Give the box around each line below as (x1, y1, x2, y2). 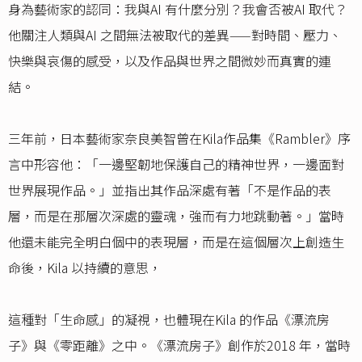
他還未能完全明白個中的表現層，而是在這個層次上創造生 (8, 232, 344, 252)
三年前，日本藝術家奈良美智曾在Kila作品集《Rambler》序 (8, 128, 351, 149)
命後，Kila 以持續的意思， (8, 258, 162, 278)
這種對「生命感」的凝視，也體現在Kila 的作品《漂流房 (8, 309, 330, 330)
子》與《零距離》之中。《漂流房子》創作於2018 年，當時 (8, 335, 351, 356)
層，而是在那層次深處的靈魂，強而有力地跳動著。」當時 (8, 206, 344, 226)
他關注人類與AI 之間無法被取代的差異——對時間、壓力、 (8, 25, 342, 45)
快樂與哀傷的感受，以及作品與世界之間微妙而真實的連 (8, 51, 331, 71)
